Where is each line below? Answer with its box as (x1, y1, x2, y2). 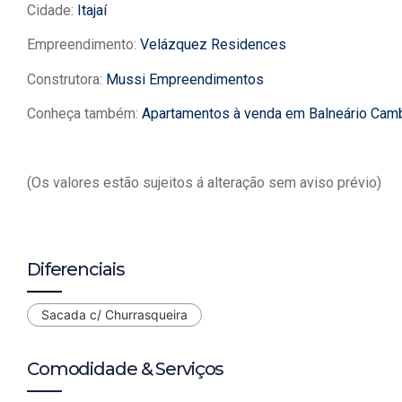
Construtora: (27, 70, 106, 88)
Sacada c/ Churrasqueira (41, 307, 188, 323)
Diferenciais (27, 258, 125, 281)
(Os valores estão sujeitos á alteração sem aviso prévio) (27, 173, 381, 191)
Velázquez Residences (140, 36, 286, 54)
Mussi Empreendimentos (106, 70, 264, 88)
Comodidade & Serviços (27, 358, 224, 380)
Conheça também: (27, 104, 142, 122)
